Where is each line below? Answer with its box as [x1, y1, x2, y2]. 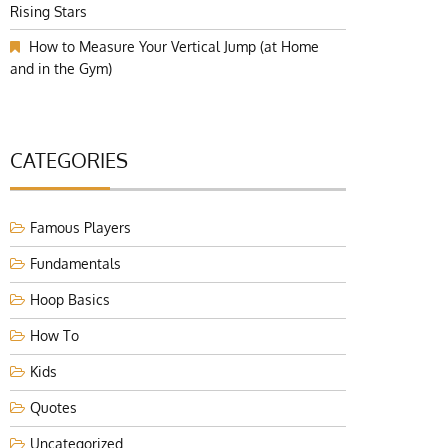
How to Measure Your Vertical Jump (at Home [29, 38, 319, 55]
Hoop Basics [30, 291, 110, 308]
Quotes [30, 399, 77, 416]
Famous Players [30, 219, 131, 236]
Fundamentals [30, 255, 121, 272]
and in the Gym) [10, 60, 112, 77]
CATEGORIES [10, 147, 128, 173]
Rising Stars [10, 3, 87, 20]
